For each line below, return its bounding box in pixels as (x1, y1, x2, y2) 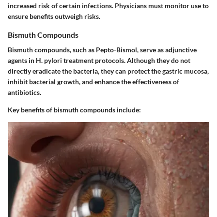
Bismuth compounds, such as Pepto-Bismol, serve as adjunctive (8, 46, 197, 54)
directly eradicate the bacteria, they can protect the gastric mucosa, (8, 67, 209, 76)
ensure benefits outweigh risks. (8, 12, 100, 21)
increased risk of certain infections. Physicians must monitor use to (8, 1, 209, 10)
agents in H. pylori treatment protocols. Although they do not (8, 56, 190, 65)
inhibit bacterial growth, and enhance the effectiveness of (8, 77, 179, 86)
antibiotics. (8, 88, 41, 97)
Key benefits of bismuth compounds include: (8, 106, 141, 114)
